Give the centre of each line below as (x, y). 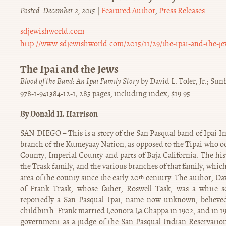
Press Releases (182, 10)
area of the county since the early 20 (79, 177)
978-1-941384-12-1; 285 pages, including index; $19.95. (106, 94)
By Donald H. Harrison (59, 114)
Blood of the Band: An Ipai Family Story (80, 81)
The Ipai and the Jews (69, 69)
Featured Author (128, 10)
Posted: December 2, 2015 (58, 10)
